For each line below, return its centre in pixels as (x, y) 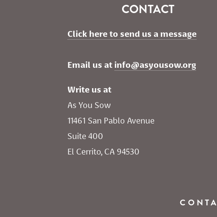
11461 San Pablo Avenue (112, 121)
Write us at (89, 90)
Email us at (91, 65)
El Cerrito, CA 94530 (103, 152)
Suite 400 (85, 136)
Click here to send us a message (132, 34)
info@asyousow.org (155, 65)
